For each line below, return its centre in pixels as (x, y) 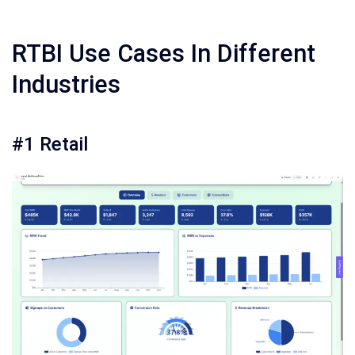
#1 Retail (50, 144)
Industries (66, 84)
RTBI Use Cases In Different (164, 53)
